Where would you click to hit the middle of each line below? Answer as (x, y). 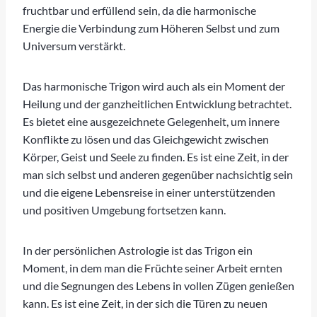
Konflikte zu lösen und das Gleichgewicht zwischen (146, 139)
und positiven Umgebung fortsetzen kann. (124, 209)
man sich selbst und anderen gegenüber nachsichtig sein (158, 174)
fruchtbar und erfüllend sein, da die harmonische (139, 10)
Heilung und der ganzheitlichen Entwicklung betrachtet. (157, 103)
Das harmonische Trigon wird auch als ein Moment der (154, 86)
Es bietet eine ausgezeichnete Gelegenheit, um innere (151, 121)
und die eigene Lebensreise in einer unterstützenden (149, 192)
